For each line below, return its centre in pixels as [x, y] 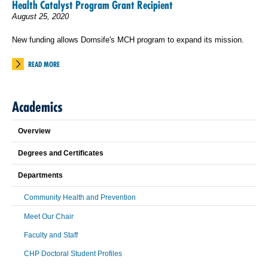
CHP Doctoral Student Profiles [73, 254]
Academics [37, 107]
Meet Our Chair [49, 217]
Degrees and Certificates [61, 153]
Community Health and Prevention [80, 197]
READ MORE [44, 64]
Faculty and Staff [51, 235]
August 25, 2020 [40, 16]
